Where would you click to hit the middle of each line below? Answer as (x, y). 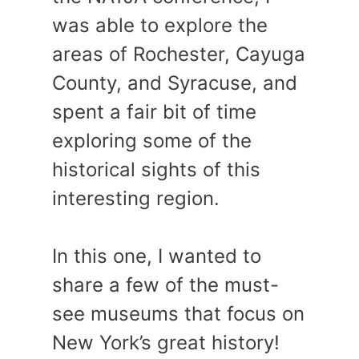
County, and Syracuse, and (175, 83)
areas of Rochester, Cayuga (179, 54)
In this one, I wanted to (157, 256)
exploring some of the (152, 141)
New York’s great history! (166, 343)
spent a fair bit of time (154, 112)
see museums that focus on (178, 314)
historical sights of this (156, 169)
